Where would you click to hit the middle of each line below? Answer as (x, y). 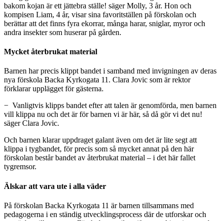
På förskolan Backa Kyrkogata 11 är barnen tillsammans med (99, 205)
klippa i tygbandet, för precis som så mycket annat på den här (99, 149)
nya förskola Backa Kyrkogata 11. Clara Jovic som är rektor (97, 80)
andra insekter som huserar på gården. (63, 32)
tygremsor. (20, 167)
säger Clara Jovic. (32, 123)
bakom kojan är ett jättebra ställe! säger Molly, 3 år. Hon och (98, 5)
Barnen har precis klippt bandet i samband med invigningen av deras (110, 71)
